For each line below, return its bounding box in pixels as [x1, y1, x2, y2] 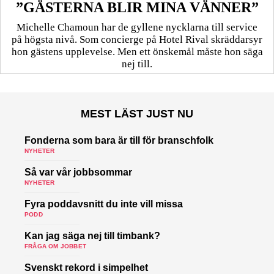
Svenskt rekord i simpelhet [24, 262, 148, 273]
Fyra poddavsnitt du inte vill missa [24, 199, 183, 209]
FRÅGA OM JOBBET [24, 243, 86, 250]
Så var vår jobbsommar [24, 167, 132, 177]
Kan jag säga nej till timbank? [24, 231, 160, 241]
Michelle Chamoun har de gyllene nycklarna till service [17, 21, 257, 33]
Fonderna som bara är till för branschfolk [24, 135, 213, 146]
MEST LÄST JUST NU [81, 108, 193, 120]
